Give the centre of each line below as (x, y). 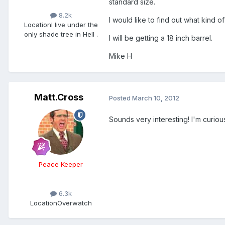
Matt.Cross (59, 97)
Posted (121, 98)
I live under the (74, 25)
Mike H (121, 56)
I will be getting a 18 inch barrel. (161, 38)
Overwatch (74, 203)
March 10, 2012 (156, 98)
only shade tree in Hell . (61, 34)
